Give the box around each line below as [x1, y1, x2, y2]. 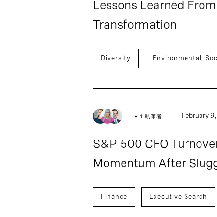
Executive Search [149, 192, 207, 200]
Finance [101, 192, 127, 200]
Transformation [93, 17, 177, 31]
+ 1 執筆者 [134, 112, 162, 120]
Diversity [101, 54, 131, 62]
